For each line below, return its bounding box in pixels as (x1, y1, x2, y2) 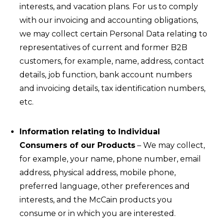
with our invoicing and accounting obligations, (19, 16, 198, 25)
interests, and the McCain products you (19, 195, 172, 204)
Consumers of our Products (19, 141, 135, 150)
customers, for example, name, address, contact (19, 56, 204, 66)
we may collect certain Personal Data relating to (19, 29, 207, 38)
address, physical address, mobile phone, (19, 168, 176, 177)
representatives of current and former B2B (19, 43, 187, 52)
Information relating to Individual (19, 127, 160, 136)
